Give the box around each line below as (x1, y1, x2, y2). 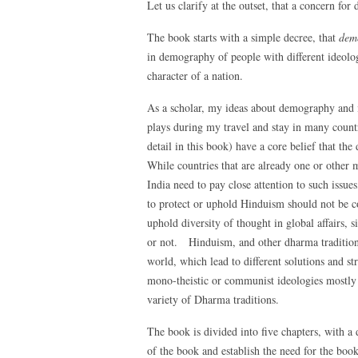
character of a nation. (147, 68, 243, 83)
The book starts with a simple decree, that (147, 30, 339, 45)
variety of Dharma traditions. (147, 292, 279, 307)
